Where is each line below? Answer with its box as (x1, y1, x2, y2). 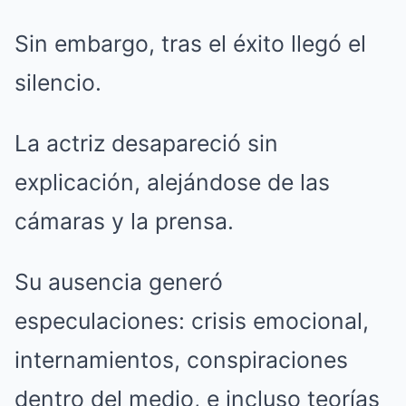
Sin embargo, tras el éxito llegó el (14, 29, 366, 57)
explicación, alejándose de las (14, 168, 330, 196)
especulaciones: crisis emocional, (14, 306, 369, 334)
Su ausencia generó (14, 267, 223, 295)
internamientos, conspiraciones (14, 345, 348, 373)
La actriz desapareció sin (14, 129, 278, 157)
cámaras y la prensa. (14, 207, 234, 235)
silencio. (14, 68, 101, 96)
